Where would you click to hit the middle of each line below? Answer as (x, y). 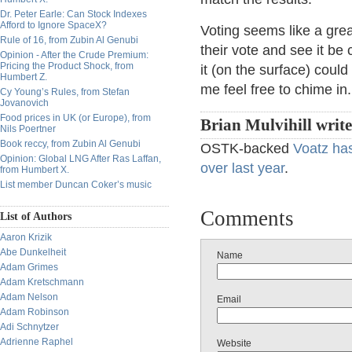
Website (234, 343)
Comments (247, 218)
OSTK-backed (247, 148)
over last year (242, 168)
